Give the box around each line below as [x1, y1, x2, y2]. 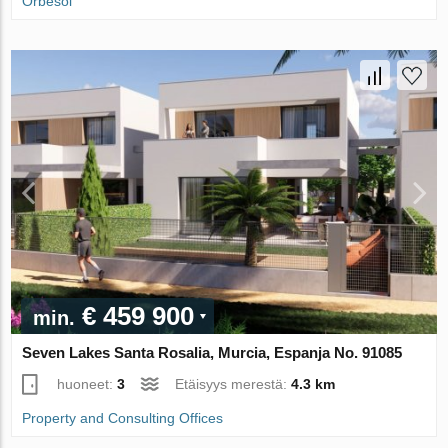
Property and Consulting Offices [22, 409, 224, 426]
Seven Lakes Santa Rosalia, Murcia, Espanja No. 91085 [22, 343, 403, 361]
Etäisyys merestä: [175, 375, 292, 392]
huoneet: [57, 375, 118, 392]
